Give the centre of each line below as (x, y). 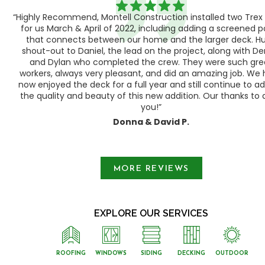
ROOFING (71, 254)
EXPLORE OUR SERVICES (151, 214)
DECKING (192, 254)
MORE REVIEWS (151, 169)
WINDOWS (111, 254)
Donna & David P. (151, 122)
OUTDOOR (232, 254)
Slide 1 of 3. (37, 135)
